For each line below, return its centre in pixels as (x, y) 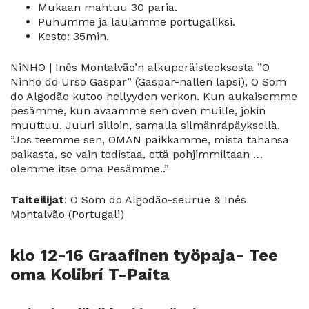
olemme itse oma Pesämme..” (90, 168)
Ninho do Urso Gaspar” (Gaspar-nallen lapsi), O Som (148, 81)
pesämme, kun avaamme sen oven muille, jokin (138, 110)
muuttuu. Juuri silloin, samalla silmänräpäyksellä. (145, 125)
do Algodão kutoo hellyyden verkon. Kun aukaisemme (154, 96)
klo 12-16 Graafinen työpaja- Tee (144, 255)
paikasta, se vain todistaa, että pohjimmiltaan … (137, 154)
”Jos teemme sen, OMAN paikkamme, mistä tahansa (150, 139)
